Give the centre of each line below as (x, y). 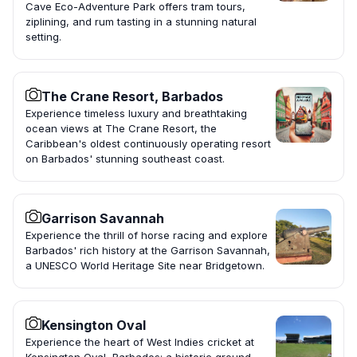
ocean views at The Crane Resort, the (121, 129)
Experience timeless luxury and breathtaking (136, 114)
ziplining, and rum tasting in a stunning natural (141, 22)
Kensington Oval (94, 326)
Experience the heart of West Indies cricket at (140, 342)
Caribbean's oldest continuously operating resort (148, 144)
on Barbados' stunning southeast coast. (125, 159)
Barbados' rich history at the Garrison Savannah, (148, 251)
